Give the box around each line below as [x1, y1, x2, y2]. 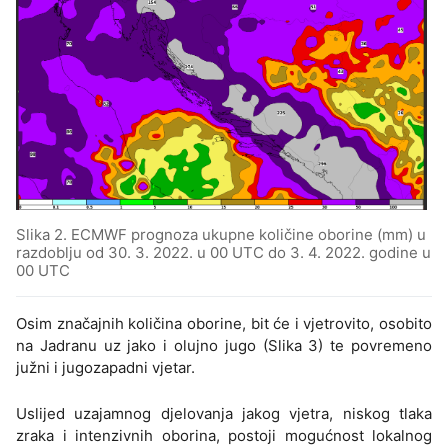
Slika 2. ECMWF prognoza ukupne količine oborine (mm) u [16, 225, 426, 245]
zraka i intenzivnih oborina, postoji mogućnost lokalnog [16, 426, 432, 446]
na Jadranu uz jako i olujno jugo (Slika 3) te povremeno [16, 336, 432, 356]
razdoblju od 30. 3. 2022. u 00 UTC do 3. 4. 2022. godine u [16, 243, 431, 263]
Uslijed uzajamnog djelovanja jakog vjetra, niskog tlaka [16, 404, 432, 424]
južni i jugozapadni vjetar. [16, 358, 195, 378]
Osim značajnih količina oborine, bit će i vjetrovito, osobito [16, 314, 432, 334]
